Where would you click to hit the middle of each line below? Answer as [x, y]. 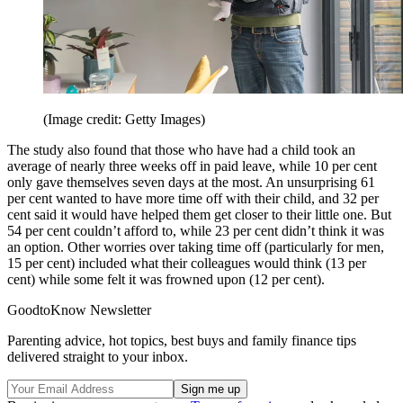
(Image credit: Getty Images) [124, 119]
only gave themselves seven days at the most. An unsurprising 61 [191, 182]
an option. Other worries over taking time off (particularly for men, [196, 246]
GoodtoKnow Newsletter [79, 309]
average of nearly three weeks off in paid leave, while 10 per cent [192, 166]
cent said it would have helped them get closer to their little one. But [199, 214]
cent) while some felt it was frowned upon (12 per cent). [166, 279]
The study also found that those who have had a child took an [181, 149]
